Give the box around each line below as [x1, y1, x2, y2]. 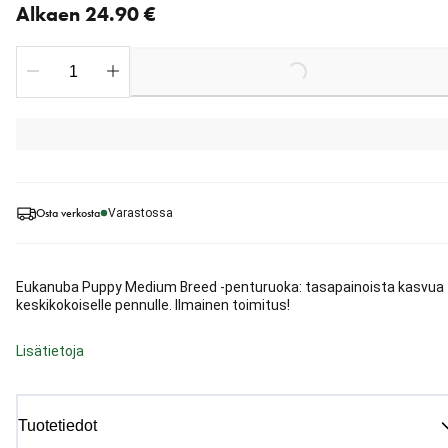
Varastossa [108, 206, 173, 221]
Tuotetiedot [18, 417, 97, 435]
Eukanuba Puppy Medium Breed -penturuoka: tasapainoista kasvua [16, 279, 444, 296]
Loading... [228, 41, 301, 81]
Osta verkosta [36, 204, 100, 221]
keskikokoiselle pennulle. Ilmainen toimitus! [16, 297, 290, 314]
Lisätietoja [16, 343, 84, 360]
